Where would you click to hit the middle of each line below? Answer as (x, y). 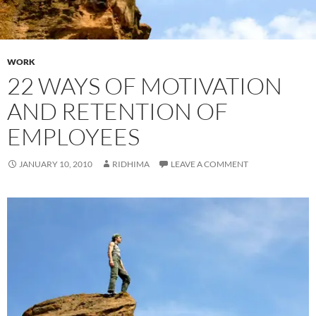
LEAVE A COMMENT (209, 164)
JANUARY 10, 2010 (56, 164)
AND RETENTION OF (117, 111)
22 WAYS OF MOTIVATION (145, 85)
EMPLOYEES (73, 136)
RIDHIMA (131, 164)
